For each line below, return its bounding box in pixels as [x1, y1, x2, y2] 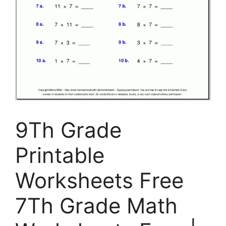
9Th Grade [15, 117, 122, 143]
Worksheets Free [15, 167, 184, 193]
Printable [15, 142, 104, 168]
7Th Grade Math [15, 192, 178, 218]
